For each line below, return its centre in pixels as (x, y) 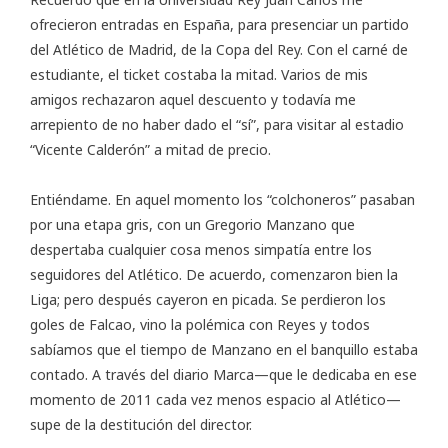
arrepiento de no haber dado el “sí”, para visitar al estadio (217, 125)
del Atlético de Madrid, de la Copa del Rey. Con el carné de (219, 50)
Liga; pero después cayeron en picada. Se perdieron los (208, 300)
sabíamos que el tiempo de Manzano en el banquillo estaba (224, 350)
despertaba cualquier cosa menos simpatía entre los (201, 250)
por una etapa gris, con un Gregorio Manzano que (192, 225)
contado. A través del (101, 375)
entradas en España (165, 25)
